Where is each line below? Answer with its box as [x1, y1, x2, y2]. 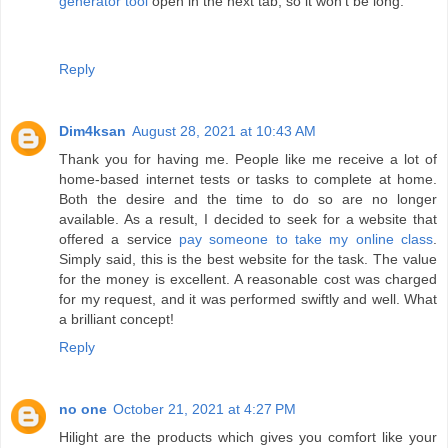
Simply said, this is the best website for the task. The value [59, 250, 437, 267]
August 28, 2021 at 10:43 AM [132, 122, 316, 139]
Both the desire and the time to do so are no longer [59, 190, 437, 207]
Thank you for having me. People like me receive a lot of [59, 150, 437, 167]
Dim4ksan [59, 122, 126, 139]
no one [59, 400, 107, 417]
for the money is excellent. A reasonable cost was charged [59, 270, 437, 287]
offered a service [59, 230, 179, 247]
